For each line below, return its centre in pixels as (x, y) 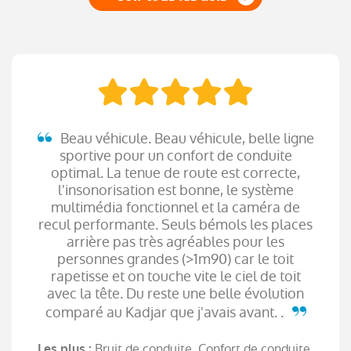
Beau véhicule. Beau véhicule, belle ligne (185, 138)
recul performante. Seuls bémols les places (175, 224)
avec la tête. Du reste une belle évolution (175, 293)
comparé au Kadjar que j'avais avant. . (166, 312)
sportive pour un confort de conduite (175, 155)
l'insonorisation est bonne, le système (175, 190)
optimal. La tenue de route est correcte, (175, 172)
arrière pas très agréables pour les (175, 241)
